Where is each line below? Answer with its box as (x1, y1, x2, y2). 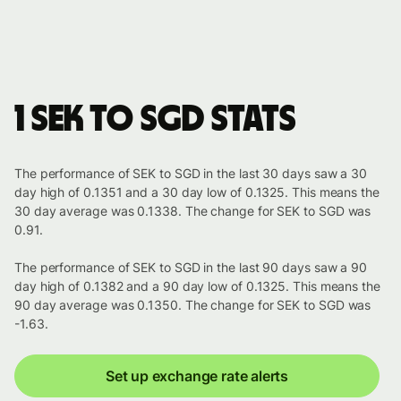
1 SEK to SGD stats (14, 102, 296, 139)
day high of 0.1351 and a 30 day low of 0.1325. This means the (14, 184, 380, 200)
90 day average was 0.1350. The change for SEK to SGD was (14, 297, 371, 313)
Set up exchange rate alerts (105, 367, 289, 386)
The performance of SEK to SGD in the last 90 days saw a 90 (14, 260, 368, 276)
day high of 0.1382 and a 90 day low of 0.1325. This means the (14, 278, 380, 294)
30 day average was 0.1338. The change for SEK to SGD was (14, 203, 371, 219)
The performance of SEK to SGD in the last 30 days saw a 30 (14, 166, 368, 182)
